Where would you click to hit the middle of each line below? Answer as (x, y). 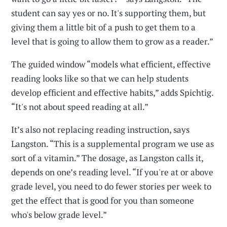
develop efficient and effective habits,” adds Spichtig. (112, 93)
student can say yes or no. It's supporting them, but (109, 13)
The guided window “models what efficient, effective (111, 64)
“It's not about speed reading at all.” (80, 107)
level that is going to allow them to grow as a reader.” (112, 42)
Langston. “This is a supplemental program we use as (113, 144)
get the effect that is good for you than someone (103, 201)
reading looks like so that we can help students (100, 79)
